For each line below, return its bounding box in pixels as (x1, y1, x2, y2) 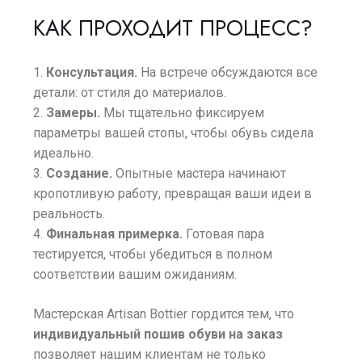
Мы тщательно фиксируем (100, 105, 265, 120)
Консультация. (46, 65, 138, 80)
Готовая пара (183, 226, 265, 242)
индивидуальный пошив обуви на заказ (33, 326, 284, 342)
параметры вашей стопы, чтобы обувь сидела (33, 125, 314, 141)
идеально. (33, 145, 95, 161)
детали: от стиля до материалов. (33, 85, 227, 100)
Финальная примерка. (46, 226, 183, 242)
